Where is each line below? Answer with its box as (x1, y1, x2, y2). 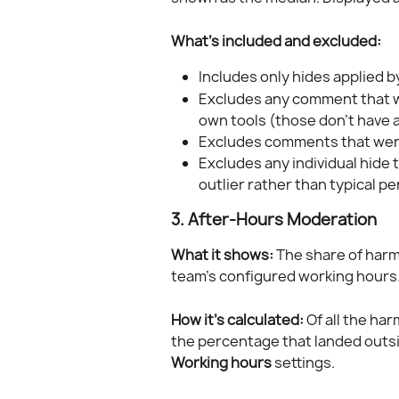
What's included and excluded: (171, 30, 381, 51)
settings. (272, 352, 335, 372)
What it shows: (171, 245, 273, 265)
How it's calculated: (171, 309, 304, 330)
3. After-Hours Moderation (171, 208, 377, 232)
